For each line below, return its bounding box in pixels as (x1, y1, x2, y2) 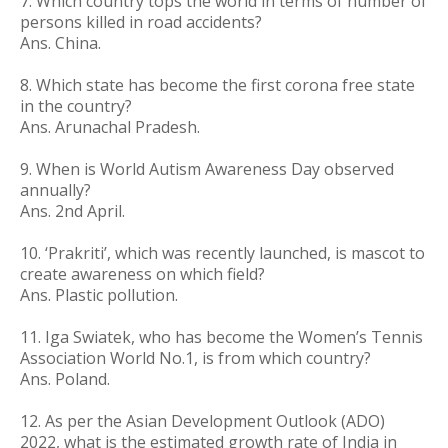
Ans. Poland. (20, 368, 110, 390)
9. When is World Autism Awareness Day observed (20, 158, 394, 180)
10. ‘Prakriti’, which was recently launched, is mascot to (20, 242, 425, 264)
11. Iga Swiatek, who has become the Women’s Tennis (20, 326, 423, 348)
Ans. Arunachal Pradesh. (20, 116, 200, 138)
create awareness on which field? (20, 263, 265, 285)
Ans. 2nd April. (20, 200, 125, 222)
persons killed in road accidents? (20, 11, 262, 33)
